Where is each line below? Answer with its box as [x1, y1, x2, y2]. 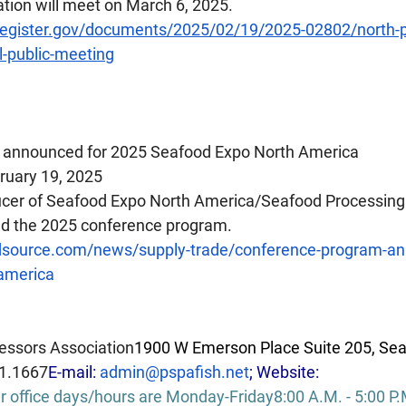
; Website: [249, 362, 323, 382]
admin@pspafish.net [100, 362, 249, 382]
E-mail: [48, 362, 100, 382]
